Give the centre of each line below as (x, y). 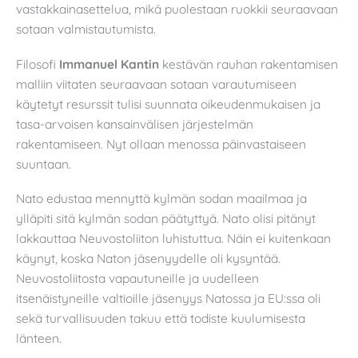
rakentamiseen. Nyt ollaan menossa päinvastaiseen (161, 143)
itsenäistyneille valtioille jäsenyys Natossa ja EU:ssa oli (168, 298)
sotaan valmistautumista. (86, 29)
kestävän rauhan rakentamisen (250, 64)
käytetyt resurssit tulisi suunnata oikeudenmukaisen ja (168, 103)
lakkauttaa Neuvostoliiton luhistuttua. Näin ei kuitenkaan (173, 239)
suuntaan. (44, 163)
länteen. (39, 338)
